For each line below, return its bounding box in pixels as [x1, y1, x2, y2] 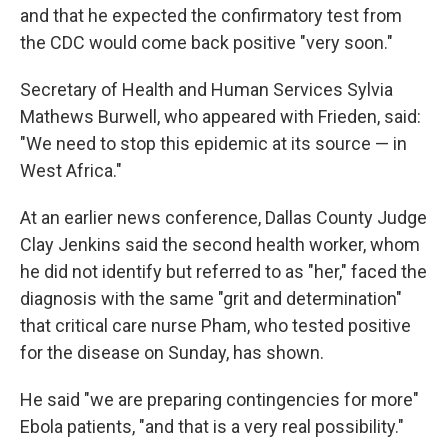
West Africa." [20, 160, 122, 181]
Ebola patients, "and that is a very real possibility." [20, 416, 404, 437]
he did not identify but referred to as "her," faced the [20, 261, 427, 282]
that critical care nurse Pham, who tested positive [20, 315, 411, 336]
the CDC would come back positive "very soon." [20, 32, 393, 53]
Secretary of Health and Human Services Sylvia [20, 79, 393, 100]
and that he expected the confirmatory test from [20, 5, 402, 26]
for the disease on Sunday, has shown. [20, 342, 324, 363]
